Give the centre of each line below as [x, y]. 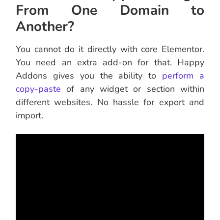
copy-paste [38, 89]
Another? [45, 27]
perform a [183, 76]
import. [29, 116]
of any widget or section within [133, 89]
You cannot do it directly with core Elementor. [110, 49]
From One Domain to [110, 11]
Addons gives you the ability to [89, 76]
